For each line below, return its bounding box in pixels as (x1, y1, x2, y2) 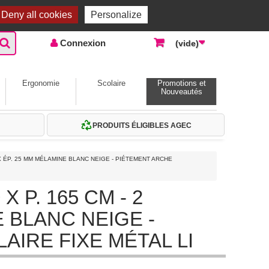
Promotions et (157, 79, 206, 88)
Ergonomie (22, 79, 59, 88)
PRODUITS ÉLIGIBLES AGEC (92, 121, 192, 129)
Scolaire (97, 79, 125, 88)
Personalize (91, 10, 142, 20)
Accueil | (65, 2, 98, 11)
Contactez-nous (103, 2, 160, 11)
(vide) (175, 38, 199, 48)
